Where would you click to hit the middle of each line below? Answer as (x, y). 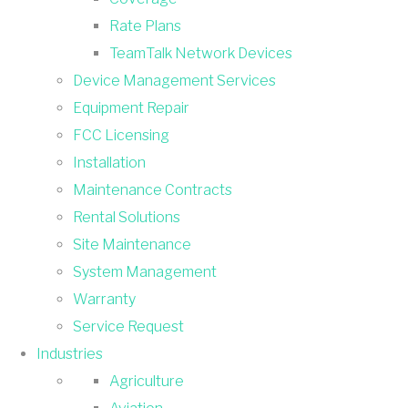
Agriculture (147, 381)
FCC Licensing (121, 135)
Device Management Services (174, 80)
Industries (70, 353)
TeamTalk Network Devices (201, 53)
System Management (145, 271)
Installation (109, 162)
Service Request (128, 326)
